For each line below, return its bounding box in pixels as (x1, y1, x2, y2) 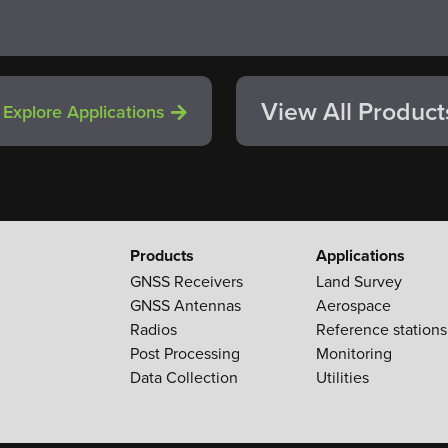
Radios (129, 318, 177, 342)
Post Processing (129, 342, 240, 366)
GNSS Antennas (129, 294, 241, 318)
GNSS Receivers (129, 270, 243, 294)
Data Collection (129, 366, 238, 390)
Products (129, 244, 194, 268)
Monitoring (315, 342, 392, 366)
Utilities (315, 366, 369, 390)
